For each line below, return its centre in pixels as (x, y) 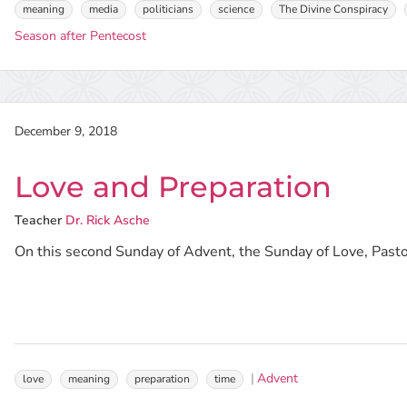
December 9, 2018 (66, 131)
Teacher (39, 220)
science (237, 9)
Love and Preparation (174, 187)
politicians (169, 9)
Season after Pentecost (81, 36)
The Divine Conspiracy (334, 9)
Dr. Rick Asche (108, 220)
